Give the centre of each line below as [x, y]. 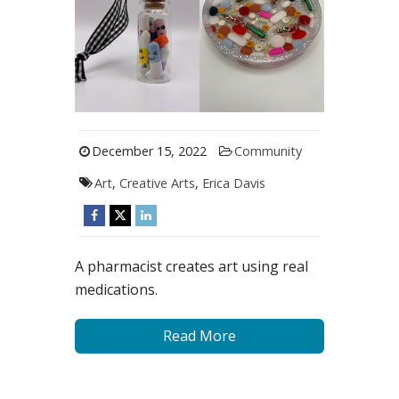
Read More [199, 336]
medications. [116, 290]
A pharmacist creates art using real [191, 267]
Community [268, 151]
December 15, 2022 [149, 151]
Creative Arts [157, 183]
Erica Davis [233, 183]
